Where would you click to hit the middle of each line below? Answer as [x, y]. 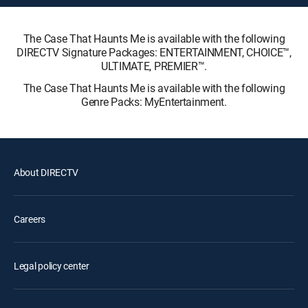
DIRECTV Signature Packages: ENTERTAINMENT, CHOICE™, [154, 52]
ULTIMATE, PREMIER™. [154, 66]
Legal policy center [52, 266]
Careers [30, 219]
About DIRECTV [46, 172]
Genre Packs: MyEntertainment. [154, 102]
